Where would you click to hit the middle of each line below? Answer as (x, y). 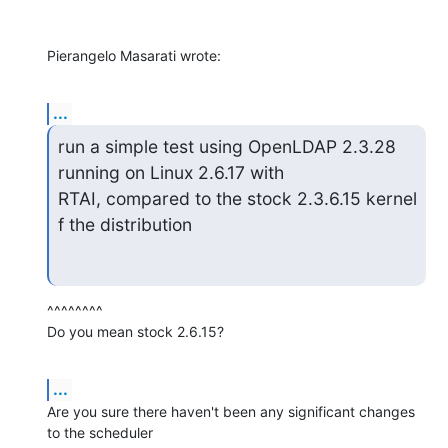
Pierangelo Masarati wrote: (134, 55)
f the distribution (124, 224)
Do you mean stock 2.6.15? (135, 332)
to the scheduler (100, 433)
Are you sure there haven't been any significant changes (231, 412)
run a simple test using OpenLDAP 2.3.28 (226, 146)
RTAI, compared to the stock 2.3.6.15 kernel (237, 198)
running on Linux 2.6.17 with (170, 172)
